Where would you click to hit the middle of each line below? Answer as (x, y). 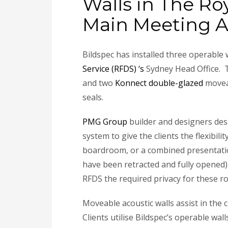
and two (99, 83)
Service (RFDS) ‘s (113, 68)
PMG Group (105, 121)
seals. (93, 97)
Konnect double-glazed (159, 83)
